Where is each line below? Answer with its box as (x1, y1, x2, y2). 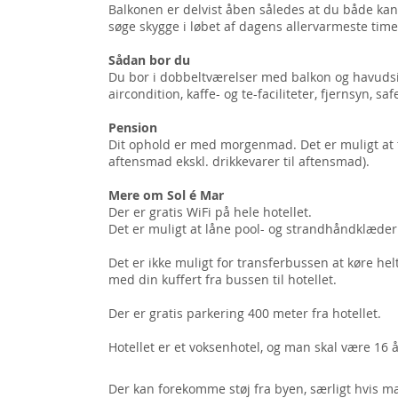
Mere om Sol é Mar (108, 187, 224, 203)
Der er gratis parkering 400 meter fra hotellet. (108, 305, 381, 322)
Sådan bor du (108, 52, 190, 68)
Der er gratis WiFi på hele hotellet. (108, 203, 312, 220)
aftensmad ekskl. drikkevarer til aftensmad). (108, 153, 370, 170)
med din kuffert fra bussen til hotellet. (108, 271, 340, 288)
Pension (108, 119, 157, 136)
